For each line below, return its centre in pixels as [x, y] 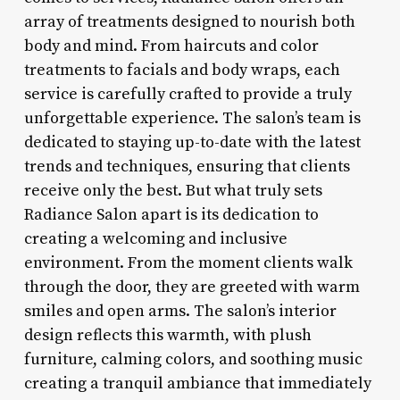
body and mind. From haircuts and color [171, 46]
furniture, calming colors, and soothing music [193, 359]
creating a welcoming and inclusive [155, 238]
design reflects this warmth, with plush [167, 335]
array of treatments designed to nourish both [189, 21]
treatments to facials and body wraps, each [182, 70]
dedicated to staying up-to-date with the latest [192, 142]
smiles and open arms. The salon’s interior [180, 311]
